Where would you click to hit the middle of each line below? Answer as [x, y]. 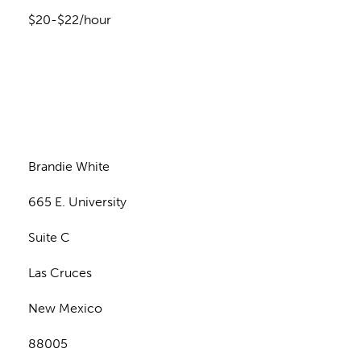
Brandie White [69, 166]
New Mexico [65, 308]
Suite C [49, 237]
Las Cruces [60, 273]
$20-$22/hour [70, 20]
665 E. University [77, 202]
